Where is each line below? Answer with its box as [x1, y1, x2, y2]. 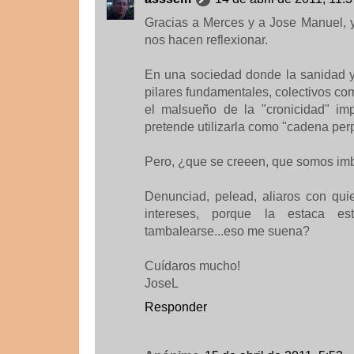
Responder [145, 299, 207, 314]
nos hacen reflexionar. [145, 32, 268, 47]
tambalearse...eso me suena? [145, 224, 310, 238]
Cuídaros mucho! [145, 258, 240, 273]
